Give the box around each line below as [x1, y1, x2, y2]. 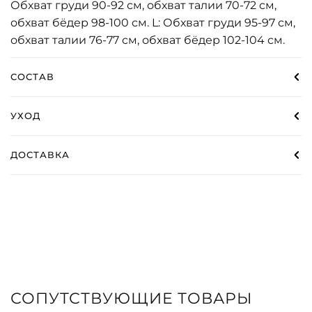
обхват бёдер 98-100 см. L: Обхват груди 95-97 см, [10, 15, 295, 29]
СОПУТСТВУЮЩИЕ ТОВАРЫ [10, 289, 253, 309]
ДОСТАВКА [10, 148, 70, 160]
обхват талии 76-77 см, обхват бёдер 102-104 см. [10, 33, 285, 47]
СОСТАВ [10, 70, 55, 82]
